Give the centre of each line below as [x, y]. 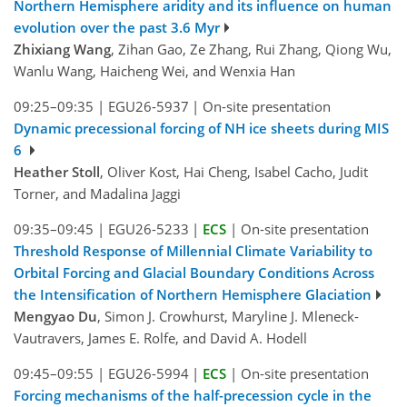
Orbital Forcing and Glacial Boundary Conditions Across [194, 272]
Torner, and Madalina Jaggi [97, 193]
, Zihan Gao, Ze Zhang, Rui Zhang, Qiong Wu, [251, 49]
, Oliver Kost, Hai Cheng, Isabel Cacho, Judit [234, 171]
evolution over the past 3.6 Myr [117, 27]
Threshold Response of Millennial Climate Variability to [193, 250]
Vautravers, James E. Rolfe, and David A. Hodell [160, 338]
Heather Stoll [57, 171]
